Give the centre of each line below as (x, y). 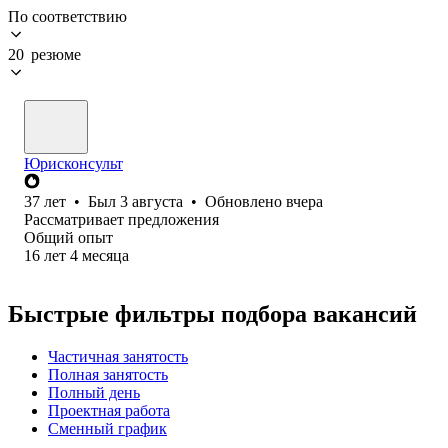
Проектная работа (109, 410)
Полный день (94, 392)
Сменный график (107, 428)
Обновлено (245, 201)
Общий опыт (68, 237)
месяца (105, 255)
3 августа (151, 201)
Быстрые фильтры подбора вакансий (212, 313)
